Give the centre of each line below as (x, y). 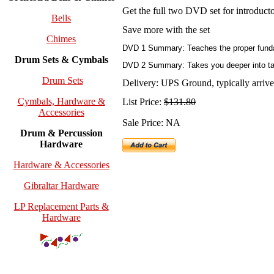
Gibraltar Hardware (61, 186)
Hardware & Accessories (61, 165)
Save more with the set (166, 30)
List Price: (143, 102)
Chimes (61, 39)
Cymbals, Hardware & (61, 102)
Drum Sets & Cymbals (61, 60)
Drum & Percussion (61, 133)
